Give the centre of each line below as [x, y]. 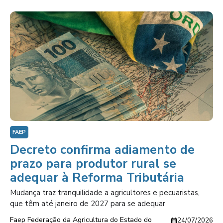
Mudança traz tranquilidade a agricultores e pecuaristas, [105, 193]
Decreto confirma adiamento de [102, 150]
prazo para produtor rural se [93, 164]
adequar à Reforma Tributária [97, 178]
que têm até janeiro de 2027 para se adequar [88, 204]
